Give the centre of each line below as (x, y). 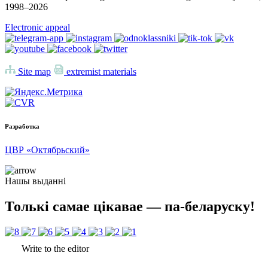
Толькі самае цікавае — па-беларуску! (130, 207)
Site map (33, 71)
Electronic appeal (37, 27)
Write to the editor (54, 249)
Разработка (22, 127)
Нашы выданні (35, 181)
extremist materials (100, 71)
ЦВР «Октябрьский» (47, 150)
